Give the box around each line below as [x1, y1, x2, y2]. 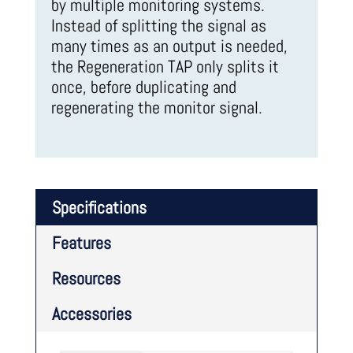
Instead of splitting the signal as [50, 14, 266, 37]
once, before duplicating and [50, 76, 236, 98]
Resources [51, 267, 121, 290]
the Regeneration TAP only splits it [50, 55, 279, 78]
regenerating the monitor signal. [50, 96, 262, 119]
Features [51, 232, 111, 255]
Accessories [51, 303, 132, 325]
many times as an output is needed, [50, 35, 288, 58]
